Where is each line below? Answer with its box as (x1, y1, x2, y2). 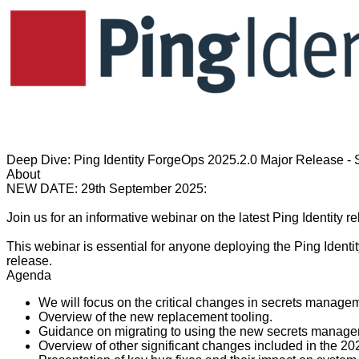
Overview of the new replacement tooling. (38, 310, 272, 324)
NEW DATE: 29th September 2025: (6, 182, 207, 196)
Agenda (6, 268, 51, 282)
